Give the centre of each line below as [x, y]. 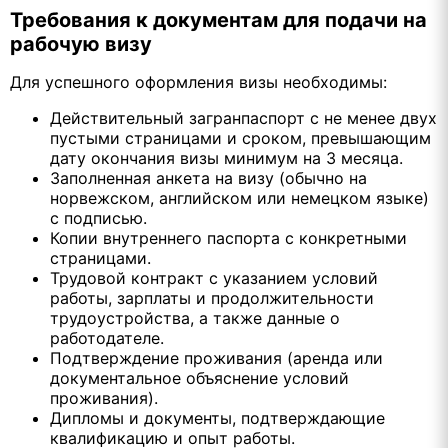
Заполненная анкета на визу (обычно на [208, 177]
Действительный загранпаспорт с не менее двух [243, 117]
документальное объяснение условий [199, 377]
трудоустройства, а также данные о [195, 317]
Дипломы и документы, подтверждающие [217, 417]
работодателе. [107, 337]
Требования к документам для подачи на [218, 19]
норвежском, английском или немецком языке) [239, 197]
